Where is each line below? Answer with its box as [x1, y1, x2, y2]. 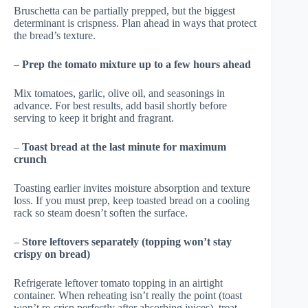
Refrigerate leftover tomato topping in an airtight [14, 276, 223, 289]
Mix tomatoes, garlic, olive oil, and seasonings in [14, 87, 225, 99]
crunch [14, 153, 47, 165]
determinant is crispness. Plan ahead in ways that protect [14, 16, 256, 29]
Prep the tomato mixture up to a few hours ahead [22, 58, 251, 70]
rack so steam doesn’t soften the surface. [14, 206, 188, 219]
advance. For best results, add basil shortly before [14, 99, 227, 111]
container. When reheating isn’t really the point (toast [14, 289, 242, 301]
